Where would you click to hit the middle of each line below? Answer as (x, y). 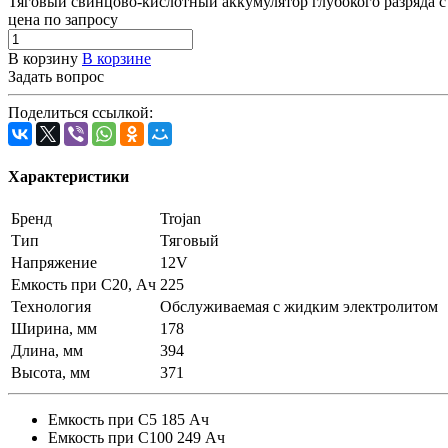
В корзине (116, 59)
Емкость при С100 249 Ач (136, 437)
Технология (51, 306)
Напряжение (54, 262)
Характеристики (68, 176)
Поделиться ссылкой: (80, 113)
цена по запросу (63, 20)
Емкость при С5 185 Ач (128, 419)
